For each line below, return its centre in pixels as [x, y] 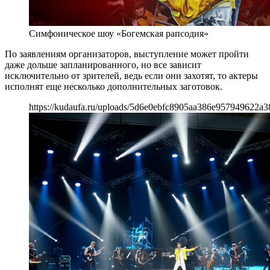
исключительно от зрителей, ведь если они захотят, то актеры [131, 76]
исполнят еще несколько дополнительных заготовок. [114, 87]
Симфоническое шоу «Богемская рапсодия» [119, 34]
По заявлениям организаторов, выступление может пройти [127, 54]
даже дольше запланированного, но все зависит [103, 65]
